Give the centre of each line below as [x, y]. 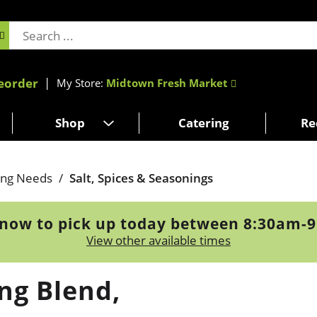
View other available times [158, 240]
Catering [204, 122]
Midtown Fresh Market [167, 82]
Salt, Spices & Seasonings [141, 178]
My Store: [81, 82]
